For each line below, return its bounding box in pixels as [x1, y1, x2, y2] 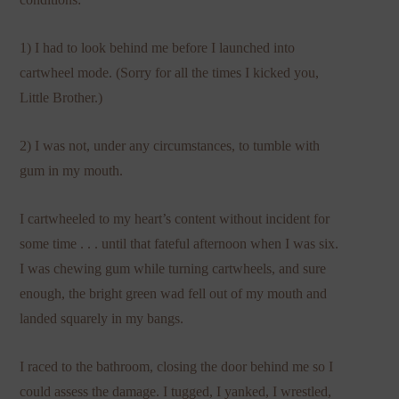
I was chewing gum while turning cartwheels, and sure [20, 260, 327, 276]
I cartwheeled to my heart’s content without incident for [20, 210, 330, 226]
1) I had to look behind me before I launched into [20, 39, 296, 55]
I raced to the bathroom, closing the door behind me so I [20, 358, 334, 374]
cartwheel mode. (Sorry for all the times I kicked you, [20, 64, 320, 80]
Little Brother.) [20, 89, 103, 105]
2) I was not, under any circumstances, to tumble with [20, 137, 321, 153]
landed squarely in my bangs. [20, 310, 184, 326]
